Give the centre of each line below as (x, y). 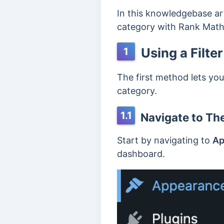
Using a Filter (180, 53)
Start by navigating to (165, 140)
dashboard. (141, 154)
